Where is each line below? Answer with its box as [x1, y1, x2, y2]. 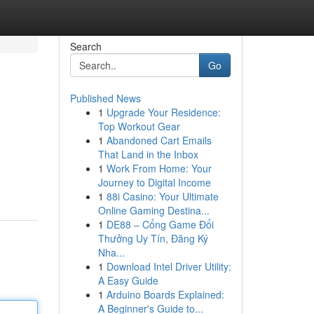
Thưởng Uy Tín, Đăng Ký [97, 231, 208, 245]
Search [69, 39, 102, 53]
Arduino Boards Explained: [106, 287, 224, 301]
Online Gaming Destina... [97, 203, 210, 217]
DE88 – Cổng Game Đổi [106, 217, 214, 231]
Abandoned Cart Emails [106, 133, 212, 147]
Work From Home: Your [106, 161, 212, 175]
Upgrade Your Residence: [106, 105, 221, 119]
